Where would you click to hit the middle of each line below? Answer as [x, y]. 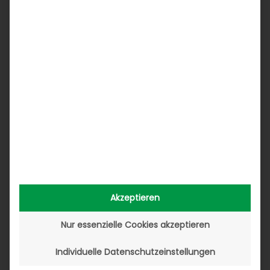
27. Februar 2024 [42, 23]
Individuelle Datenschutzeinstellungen [135, 252]
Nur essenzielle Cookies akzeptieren [135, 225]
